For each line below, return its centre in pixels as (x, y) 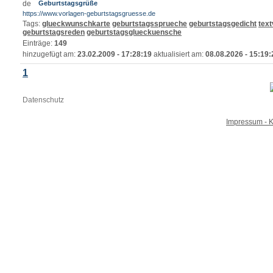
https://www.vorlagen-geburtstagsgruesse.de (89, 13)
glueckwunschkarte (76, 24)
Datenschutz (43, 100)
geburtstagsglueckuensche (134, 32)
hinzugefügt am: (50, 54)
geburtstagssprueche (150, 24)
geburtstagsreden (54, 32)
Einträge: (38, 43)
